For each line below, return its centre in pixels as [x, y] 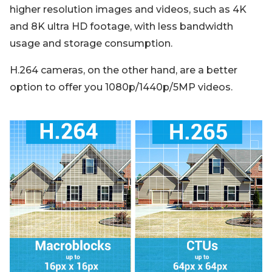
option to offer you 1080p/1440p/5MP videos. [121, 87]
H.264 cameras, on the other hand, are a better [124, 70]
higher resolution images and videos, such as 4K [128, 9]
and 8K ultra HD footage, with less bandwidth [121, 26]
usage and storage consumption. [91, 43]
